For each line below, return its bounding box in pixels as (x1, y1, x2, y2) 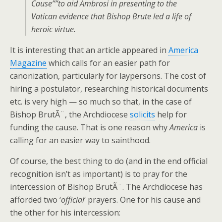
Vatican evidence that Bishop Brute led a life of (31, 11, 191, 22)
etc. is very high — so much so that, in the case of (10, 96, 192, 107)
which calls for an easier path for (47, 57, 170, 68)
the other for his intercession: (10, 207, 120, 218)
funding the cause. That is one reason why (10, 122, 169, 133)
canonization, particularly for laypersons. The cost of (10, 70, 206, 81)
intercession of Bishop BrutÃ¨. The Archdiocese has (10, 181, 203, 192)
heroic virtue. (31, 24, 76, 35)
